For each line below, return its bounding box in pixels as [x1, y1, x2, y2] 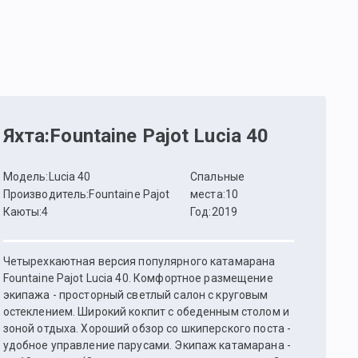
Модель [2, 170, 46, 183]
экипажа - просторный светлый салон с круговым [2, 288, 268, 301]
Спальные [189, 170, 245, 183]
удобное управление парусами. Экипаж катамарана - [2, 339, 291, 352]
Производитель [2, 188, 87, 201]
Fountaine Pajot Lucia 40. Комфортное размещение [2, 272, 133, 284]
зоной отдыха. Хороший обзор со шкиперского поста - [2, 322, 292, 335]
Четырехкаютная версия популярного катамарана [2, 255, 276, 268]
